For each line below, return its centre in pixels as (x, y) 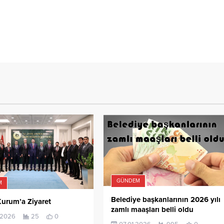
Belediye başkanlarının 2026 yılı (166, 200)
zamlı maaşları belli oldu (152, 210)
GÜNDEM (128, 181)
